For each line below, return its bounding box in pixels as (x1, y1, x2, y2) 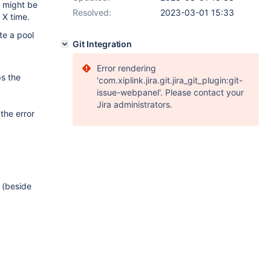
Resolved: (73, 7, 111, 18)
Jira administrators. (97, 99, 172, 109)
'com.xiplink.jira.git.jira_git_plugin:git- (97, 75, 243, 85)
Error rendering (97, 63, 156, 73)
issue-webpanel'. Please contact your (97, 87, 244, 97)
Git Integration (73, 39, 132, 49)
